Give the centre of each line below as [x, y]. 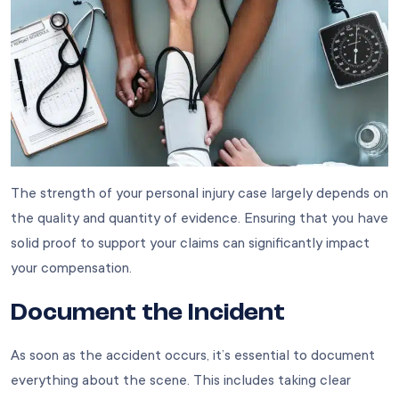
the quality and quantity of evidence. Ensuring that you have [199, 219]
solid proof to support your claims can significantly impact [190, 244]
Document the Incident [148, 314]
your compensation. [71, 269]
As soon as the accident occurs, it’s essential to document [193, 356]
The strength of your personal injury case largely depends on [199, 194]
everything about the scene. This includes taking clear [181, 381]
